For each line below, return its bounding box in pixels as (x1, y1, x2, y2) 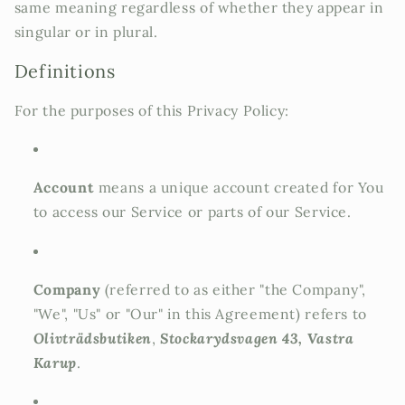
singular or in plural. (14, 23, 158, 42)
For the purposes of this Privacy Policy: (14, 100, 289, 119)
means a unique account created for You (94, 178, 384, 197)
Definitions (14, 60, 116, 83)
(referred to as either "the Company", (100, 279, 367, 298)
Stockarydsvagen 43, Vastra (160, 328, 354, 347)
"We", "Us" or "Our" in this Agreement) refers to (33, 304, 367, 323)
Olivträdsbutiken (33, 328, 152, 347)
